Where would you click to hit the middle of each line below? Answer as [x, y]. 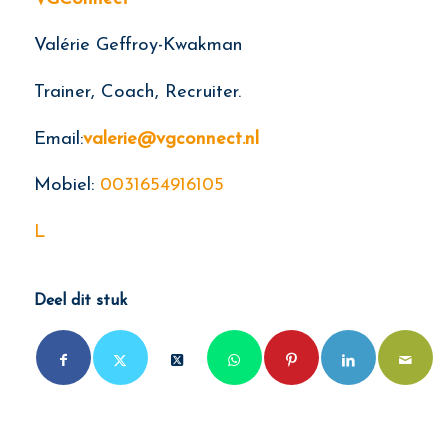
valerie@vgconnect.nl [170, 139]
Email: [58, 139]
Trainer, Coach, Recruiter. [137, 92]
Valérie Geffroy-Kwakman [138, 46]
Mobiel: [66, 186]
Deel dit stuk [80, 301]
